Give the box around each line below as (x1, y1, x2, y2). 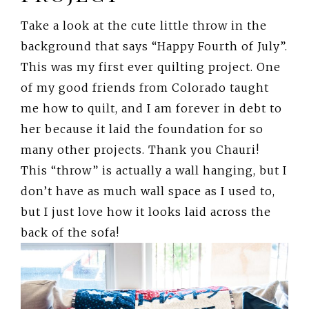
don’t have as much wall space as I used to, (21, 184, 275, 199)
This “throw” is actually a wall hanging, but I (21, 163, 287, 178)
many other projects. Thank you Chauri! (21, 143, 259, 157)
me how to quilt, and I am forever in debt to (21, 101, 282, 116)
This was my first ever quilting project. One (21, 60, 281, 74)
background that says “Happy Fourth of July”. (21, 39, 288, 54)
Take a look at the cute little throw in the (21, 19, 267, 33)
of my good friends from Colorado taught (21, 81, 269, 95)
